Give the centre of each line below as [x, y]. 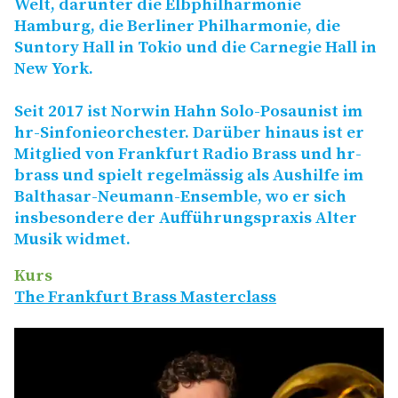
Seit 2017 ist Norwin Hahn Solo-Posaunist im [188, 112]
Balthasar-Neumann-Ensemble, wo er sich [180, 197]
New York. [54, 69]
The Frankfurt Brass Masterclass [145, 297]
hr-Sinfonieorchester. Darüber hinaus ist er [189, 133]
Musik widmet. [72, 240]
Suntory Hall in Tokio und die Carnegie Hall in [195, 48]
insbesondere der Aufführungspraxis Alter [186, 219]
